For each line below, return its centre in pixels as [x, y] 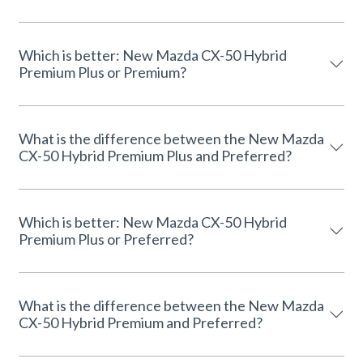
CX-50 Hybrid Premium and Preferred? [141, 322]
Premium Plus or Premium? [102, 72]
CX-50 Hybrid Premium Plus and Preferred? [155, 155]
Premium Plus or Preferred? [106, 239]
